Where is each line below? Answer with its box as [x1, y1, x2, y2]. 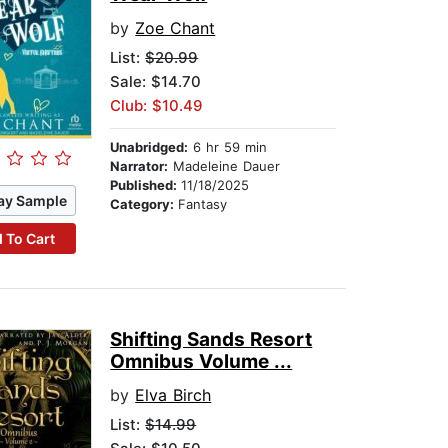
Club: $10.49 [110, 96, 204, 116]
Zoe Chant [135, 18, 216, 39]
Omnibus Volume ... [110, 350, 293, 374]
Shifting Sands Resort [110, 328, 313, 352]
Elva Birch [135, 385, 212, 406]
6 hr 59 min [188, 139, 268, 156]
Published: [110, 177, 182, 194]
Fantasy [178, 196, 228, 213]
